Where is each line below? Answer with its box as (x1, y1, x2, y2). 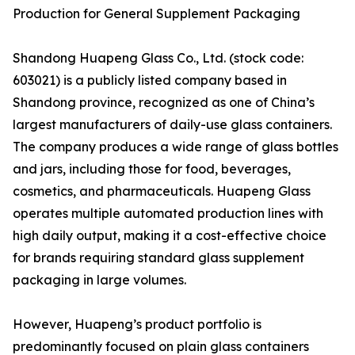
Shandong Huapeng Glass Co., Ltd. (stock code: (13, 50, 303, 67)
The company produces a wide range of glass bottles (13, 139, 338, 155)
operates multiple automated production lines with (13, 205, 323, 222)
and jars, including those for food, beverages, (13, 161, 291, 177)
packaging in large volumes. (13, 272, 186, 288)
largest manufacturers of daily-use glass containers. (13, 116, 332, 133)
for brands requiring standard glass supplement (13, 250, 304, 266)
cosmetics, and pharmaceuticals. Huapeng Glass (13, 183, 311, 200)
